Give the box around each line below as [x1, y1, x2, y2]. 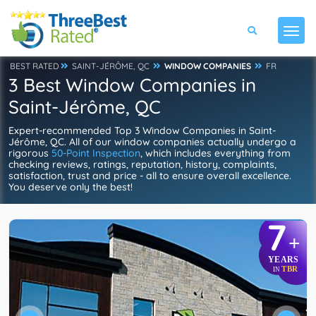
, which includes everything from [140, 147, 291, 159]
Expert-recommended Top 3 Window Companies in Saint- [8, 124, 276, 137]
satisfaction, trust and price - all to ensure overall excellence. [8, 169, 291, 182]
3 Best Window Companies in [8, 73, 256, 97]
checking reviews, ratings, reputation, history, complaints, [8, 158, 276, 171]
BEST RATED [10, 61, 59, 71]
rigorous [8, 147, 51, 159]
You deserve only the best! [8, 181, 133, 193]
